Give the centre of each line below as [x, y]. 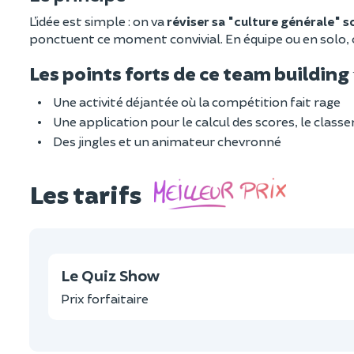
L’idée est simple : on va [98, 21]
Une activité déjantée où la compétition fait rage [197, 102]
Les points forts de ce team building [191, 73]
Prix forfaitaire [105, 299]
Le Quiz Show [110, 275]
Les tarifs [85, 193]
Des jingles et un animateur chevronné [167, 141]
